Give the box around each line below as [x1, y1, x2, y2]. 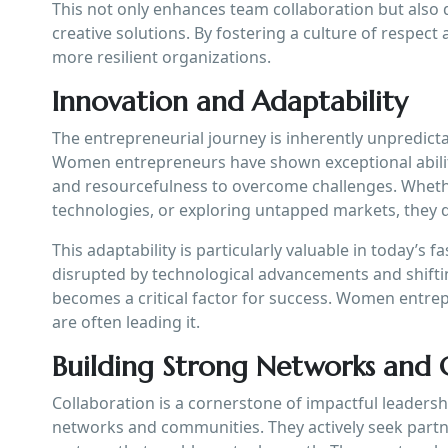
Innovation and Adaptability [52, 83, 408, 119]
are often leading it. [52, 310, 200, 333]
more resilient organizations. [52, 45, 271, 68]
